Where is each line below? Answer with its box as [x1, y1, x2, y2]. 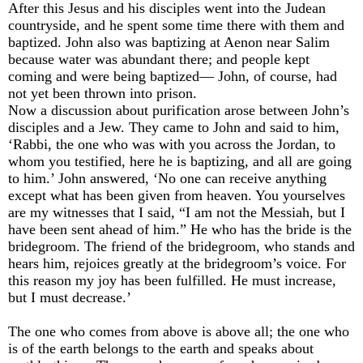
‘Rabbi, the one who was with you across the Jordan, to [8, 136, 335, 153]
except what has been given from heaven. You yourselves [8, 187, 345, 204]
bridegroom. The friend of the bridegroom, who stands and [8, 238, 355, 255]
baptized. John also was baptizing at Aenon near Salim [8, 34, 330, 51]
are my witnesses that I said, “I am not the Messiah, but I [8, 204, 345, 221]
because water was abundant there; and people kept [8, 51, 310, 68]
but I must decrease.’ [8, 289, 131, 306]
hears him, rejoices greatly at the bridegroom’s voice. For [8, 255, 346, 272]
